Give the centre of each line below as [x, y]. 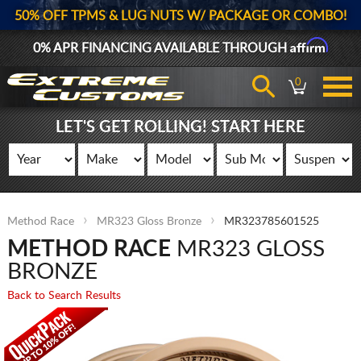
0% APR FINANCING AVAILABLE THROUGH [162, 48]
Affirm [309, 45]
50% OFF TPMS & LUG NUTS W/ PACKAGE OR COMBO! [180, 16]
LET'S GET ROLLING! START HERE [180, 127]
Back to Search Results [64, 296]
